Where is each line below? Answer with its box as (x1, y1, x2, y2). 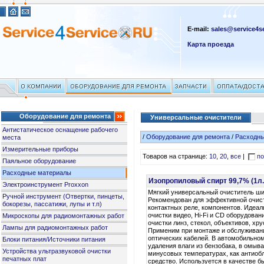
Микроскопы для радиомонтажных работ (2, 212, 125, 219)
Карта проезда (187, 41, 235, 48)
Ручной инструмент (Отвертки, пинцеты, (2, 193, 125, 200)
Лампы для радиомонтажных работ (2, 224, 108, 231)
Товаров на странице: (143, 153, 210, 160)
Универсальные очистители (150, 114, 242, 121)
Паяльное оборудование (2, 157, 77, 164)
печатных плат (2, 255, 47, 262)
